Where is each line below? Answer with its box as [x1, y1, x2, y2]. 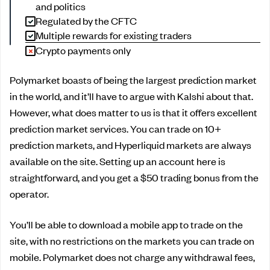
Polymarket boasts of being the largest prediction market [10, 72, 257, 86]
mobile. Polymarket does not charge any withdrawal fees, [10, 250, 255, 263]
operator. [10, 186, 49, 200]
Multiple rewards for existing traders [36, 28, 192, 42]
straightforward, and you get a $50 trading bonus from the [10, 170, 259, 184]
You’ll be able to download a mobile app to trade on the [10, 217, 243, 231]
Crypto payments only [36, 43, 131, 57]
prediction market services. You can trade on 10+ [10, 121, 221, 135]
